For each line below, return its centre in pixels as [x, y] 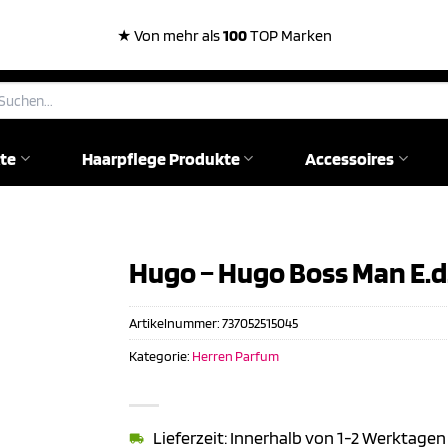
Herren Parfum [235, 355]
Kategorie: [160, 355]
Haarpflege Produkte [160, 158]
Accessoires [350, 158]
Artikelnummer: [175, 322]
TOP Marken [289, 35]
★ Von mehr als [169, 35]
